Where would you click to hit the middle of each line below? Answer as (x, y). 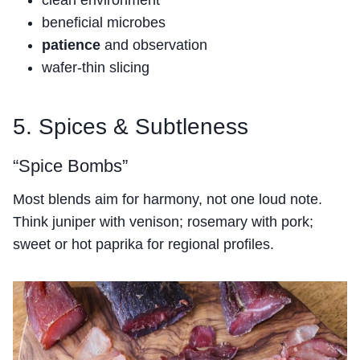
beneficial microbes (104, 23)
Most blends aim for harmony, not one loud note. (168, 200)
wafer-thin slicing (96, 68)
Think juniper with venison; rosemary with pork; (163, 222)
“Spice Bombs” (70, 166)
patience (71, 45)
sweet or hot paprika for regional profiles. (143, 245)
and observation (154, 45)
